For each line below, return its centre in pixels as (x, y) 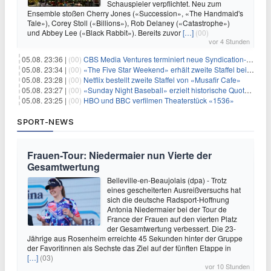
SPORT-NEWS (45, 122)
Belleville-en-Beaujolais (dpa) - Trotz (167, 180)
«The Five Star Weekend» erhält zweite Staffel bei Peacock (165, 70)
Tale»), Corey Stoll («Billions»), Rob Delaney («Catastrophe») (129, 23)
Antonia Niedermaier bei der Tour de (167, 209)
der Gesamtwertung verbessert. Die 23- (171, 229)
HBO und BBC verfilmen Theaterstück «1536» (159, 100)
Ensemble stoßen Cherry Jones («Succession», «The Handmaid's (135, 13)
